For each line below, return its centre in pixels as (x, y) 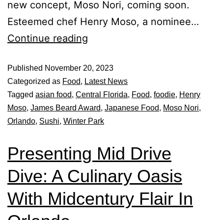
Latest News (106, 81)
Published (26, 68)
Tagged (21, 95)
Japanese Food (132, 108)
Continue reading (48, 38)
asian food (54, 95)
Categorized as (35, 81)
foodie (165, 95)
